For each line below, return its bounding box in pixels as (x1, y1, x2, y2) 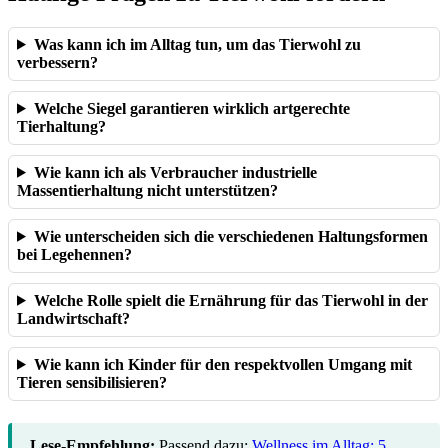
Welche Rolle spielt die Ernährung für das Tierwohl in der (33, 291, 428, 309)
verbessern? (17, 53, 98, 71)
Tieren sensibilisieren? (17, 373, 167, 391)
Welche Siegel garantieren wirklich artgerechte (33, 99, 350, 117)
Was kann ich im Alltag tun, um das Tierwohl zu (33, 35, 361, 53)
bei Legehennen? (17, 245, 132, 263)
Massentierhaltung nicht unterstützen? (17, 181, 278, 199)
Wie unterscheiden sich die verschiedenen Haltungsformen (33, 227, 428, 245)
